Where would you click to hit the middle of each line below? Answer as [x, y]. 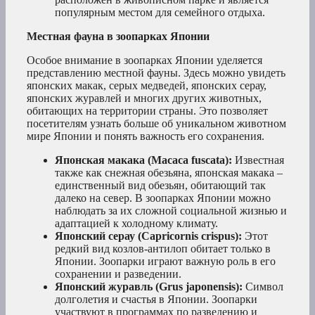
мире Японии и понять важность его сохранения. [146, 136]
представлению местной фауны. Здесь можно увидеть [156, 73]
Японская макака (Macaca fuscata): [143, 160]
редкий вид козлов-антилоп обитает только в [163, 249]
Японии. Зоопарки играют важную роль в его [165, 262]
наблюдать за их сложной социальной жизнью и [171, 211]
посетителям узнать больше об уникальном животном [156, 124]
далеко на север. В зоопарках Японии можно [163, 198]
